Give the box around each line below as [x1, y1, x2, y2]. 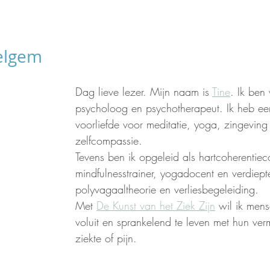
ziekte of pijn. [75, 230, 137, 245]
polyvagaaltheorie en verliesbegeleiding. [75, 181, 262, 196]
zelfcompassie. [75, 133, 146, 148]
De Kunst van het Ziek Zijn [96, 198, 215, 213]
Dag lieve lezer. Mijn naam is [75, 84, 212, 99]
